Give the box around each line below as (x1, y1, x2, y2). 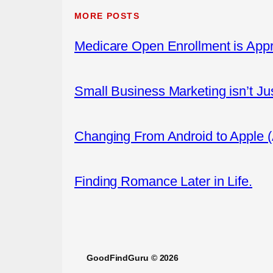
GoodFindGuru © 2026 (87, 252, 179, 263)
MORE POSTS (74, 10, 140, 21)
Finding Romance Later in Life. (74, 173, 252, 189)
